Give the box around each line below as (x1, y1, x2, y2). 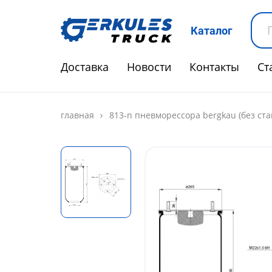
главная (61, 109, 94, 121)
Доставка (61, 59, 109, 74)
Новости (127, 59, 171, 74)
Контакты (189, 59, 239, 74)
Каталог (191, 24, 233, 37)
